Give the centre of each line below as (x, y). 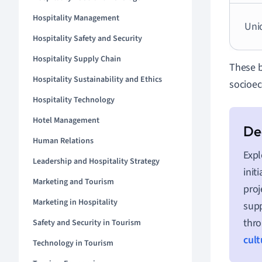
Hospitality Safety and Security (87, 39)
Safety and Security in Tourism (87, 223)
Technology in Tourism (73, 243)
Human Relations (63, 141)
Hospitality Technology (74, 100)
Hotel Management (66, 120)
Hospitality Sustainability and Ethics (97, 80)
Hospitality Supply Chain (77, 59)
